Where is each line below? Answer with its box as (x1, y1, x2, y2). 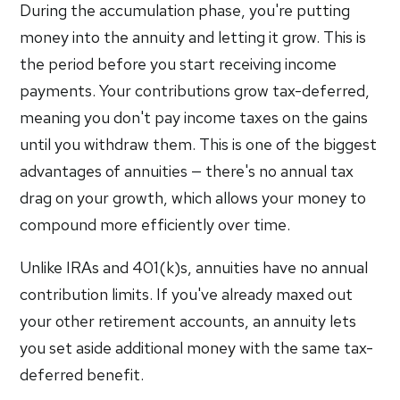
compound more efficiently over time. (20, 214, 291, 235)
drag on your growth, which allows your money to (20, 187, 367, 208)
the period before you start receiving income (20, 54, 337, 74)
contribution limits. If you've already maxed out (20, 284, 354, 304)
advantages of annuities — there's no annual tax (20, 161, 354, 181)
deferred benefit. (20, 364, 145, 385)
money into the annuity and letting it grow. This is (20, 27, 367, 47)
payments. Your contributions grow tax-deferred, (20, 80, 371, 101)
